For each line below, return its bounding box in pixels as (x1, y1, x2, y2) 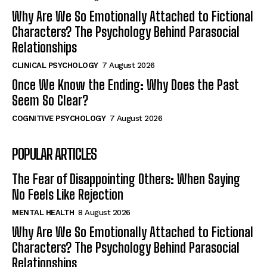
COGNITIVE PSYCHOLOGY (12, 114, 105, 123)
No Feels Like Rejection (12, 187, 123, 203)
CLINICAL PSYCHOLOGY (12, 61, 98, 70)
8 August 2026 (78, 208, 131, 218)
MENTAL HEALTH (12, 208, 74, 218)
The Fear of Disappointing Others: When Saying (12, 171, 240, 188)
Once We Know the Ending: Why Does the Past (12, 77, 239, 94)
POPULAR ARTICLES (12, 145, 97, 163)
